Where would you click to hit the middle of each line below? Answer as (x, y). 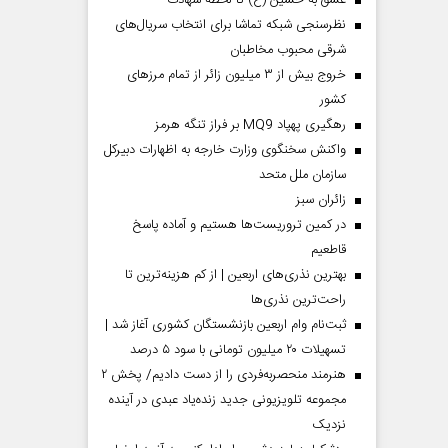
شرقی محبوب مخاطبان (288, 50)
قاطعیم (328, 250)
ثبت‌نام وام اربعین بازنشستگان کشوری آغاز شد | (225, 325)
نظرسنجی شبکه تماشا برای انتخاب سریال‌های (230, 25)
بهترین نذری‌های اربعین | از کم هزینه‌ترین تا (235, 275)
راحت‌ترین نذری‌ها (298, 300)
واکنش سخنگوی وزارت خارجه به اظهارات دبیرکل (225, 150)
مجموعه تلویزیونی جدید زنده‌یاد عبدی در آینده (227, 400)
